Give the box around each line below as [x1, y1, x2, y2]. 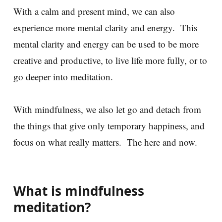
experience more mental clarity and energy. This [13, 21, 197, 34]
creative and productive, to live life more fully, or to [13, 54, 207, 67]
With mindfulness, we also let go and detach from [13, 103, 201, 116]
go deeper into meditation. [13, 70, 119, 83]
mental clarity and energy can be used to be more [13, 38, 199, 51]
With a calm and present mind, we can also [13, 5, 175, 18]
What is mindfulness [13, 182, 144, 200]
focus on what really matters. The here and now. [13, 136, 197, 149]
